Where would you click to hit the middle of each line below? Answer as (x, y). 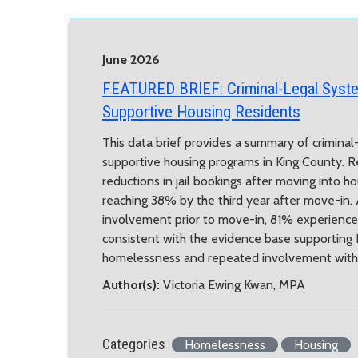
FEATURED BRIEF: (163, 88)
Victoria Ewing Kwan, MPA (234, 284)
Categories (134, 344)
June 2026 (131, 59)
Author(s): (133, 284)
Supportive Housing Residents (201, 111)
